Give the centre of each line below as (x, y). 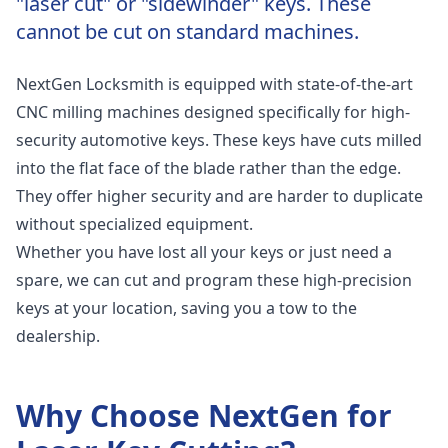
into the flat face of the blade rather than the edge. (208, 168)
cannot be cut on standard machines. (187, 31)
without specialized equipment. (134, 224)
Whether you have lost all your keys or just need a (204, 252)
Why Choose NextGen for (204, 415)
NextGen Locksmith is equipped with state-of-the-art (214, 84)
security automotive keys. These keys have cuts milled (219, 140)
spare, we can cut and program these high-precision (214, 280)
